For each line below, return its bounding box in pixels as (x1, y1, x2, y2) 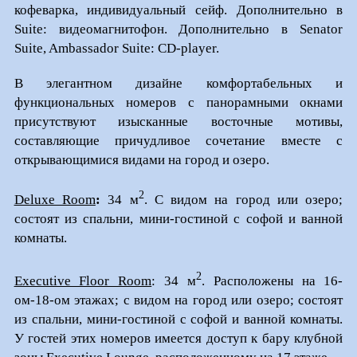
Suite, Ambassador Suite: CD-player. (14, 41, 219, 57)
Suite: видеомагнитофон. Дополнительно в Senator (14, 22, 343, 37)
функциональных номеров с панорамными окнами (14, 95, 343, 111)
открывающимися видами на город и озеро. (14, 152, 269, 168)
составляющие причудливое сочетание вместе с (14, 133, 343, 149)
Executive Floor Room (14, 273, 152, 288)
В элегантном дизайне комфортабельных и (14, 76, 343, 92)
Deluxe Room (14, 191, 96, 207)
